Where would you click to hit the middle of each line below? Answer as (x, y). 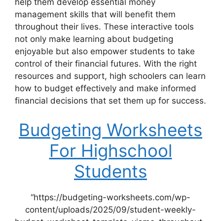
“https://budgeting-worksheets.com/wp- (110, 198)
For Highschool (110, 151)
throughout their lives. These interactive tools (104, 26)
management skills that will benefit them (95, 14)
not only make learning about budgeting (94, 39)
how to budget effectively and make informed (106, 88)
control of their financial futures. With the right (106, 63)
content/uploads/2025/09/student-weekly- (110, 210)
